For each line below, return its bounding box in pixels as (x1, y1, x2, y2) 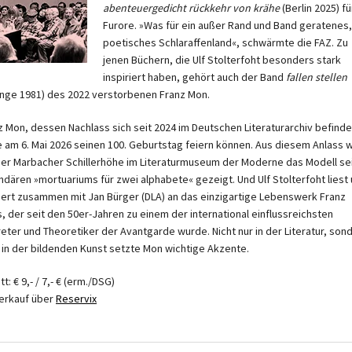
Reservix (56, 291, 97, 306)
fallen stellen (286, 70, 347, 85)
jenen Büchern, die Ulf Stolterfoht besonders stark (103, 53, 341, 68)
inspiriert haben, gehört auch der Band (103, 70, 286, 85)
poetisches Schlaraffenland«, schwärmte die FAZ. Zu (103, 35, 348, 50)
